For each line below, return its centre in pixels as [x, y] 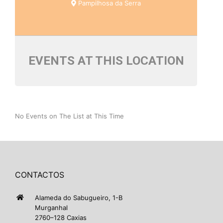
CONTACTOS [40, 174]
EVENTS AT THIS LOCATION [106, 60]
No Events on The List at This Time [69, 116]
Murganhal [51, 207]
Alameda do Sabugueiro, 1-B [79, 197]
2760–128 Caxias [61, 217]
